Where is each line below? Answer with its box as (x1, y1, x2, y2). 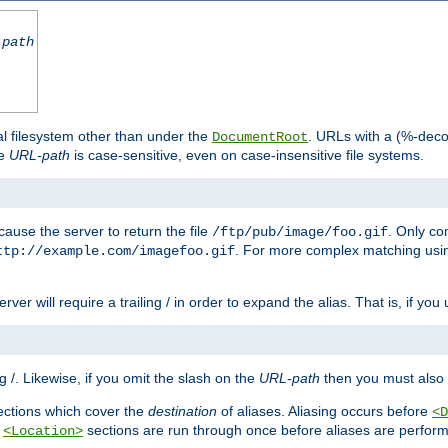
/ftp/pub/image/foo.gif (212, 224, 388, 241)
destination (148, 403, 217, 420)
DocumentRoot (212, 129, 308, 146)
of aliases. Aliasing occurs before (217, 403, 432, 420)
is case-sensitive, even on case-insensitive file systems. (70, 147, 424, 164)
